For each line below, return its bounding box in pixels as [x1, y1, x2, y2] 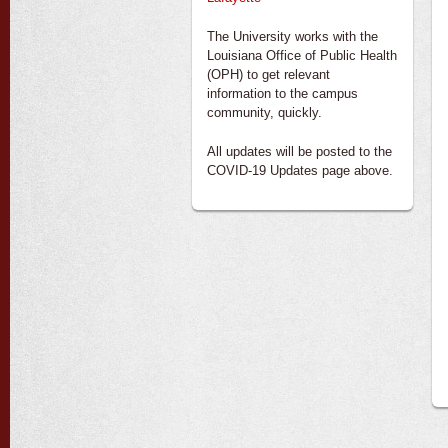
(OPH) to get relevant [207, 67, 330, 82]
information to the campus [207, 86, 358, 101]
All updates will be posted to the [207, 144, 392, 159]
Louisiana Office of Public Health [207, 48, 397, 63]
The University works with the [207, 29, 378, 44]
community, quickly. [207, 105, 322, 120]
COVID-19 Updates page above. [207, 163, 393, 178]
